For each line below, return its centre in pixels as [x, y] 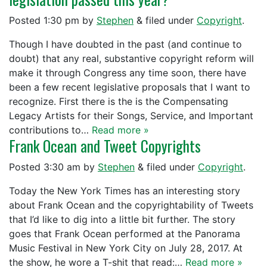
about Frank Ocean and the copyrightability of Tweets [131, 205]
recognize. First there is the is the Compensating [119, 101]
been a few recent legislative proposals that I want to [130, 87]
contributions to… [50, 130]
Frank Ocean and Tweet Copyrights [105, 146]
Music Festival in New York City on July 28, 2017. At [126, 248]
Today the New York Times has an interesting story [125, 191]
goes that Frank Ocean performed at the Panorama [125, 234]
